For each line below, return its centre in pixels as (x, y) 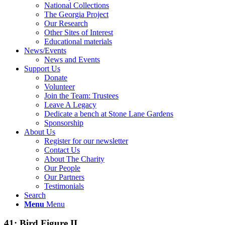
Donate (56, 77)
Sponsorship (64, 123)
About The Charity (74, 159)
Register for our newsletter (86, 141)
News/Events (45, 50)
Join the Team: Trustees (81, 95)
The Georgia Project (76, 14)
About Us (40, 132)
